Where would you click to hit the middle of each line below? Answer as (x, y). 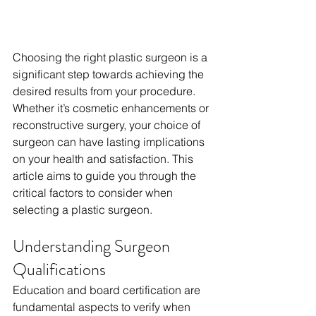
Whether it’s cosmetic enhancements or (112, 108)
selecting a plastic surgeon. (83, 210)
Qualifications (59, 270)
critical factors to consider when (94, 193)
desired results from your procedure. (105, 91)
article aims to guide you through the (106, 176)
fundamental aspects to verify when (103, 307)
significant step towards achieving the (110, 74)
